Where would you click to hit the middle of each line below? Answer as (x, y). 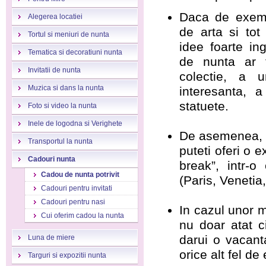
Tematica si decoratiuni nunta (75, 52)
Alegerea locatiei (55, 17)
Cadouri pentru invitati (77, 188)
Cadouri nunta (52, 159)
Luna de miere (51, 237)
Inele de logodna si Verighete (75, 123)
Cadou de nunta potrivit (80, 175)
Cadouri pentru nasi (73, 202)
